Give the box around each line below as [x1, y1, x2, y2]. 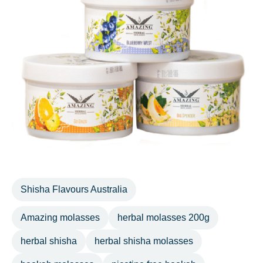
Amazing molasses [21, 213, 100, 223]
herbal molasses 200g [117, 213, 210, 223]
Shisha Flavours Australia [21, 184, 127, 195]
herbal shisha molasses [95, 236, 193, 247]
